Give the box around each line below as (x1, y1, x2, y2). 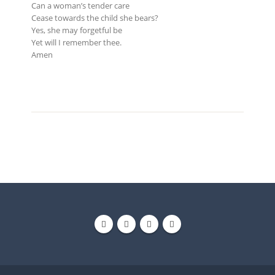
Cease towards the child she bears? (31, 12, 158, 23)
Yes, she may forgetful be (31, 24, 122, 36)
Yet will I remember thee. (31, 36, 122, 48)
